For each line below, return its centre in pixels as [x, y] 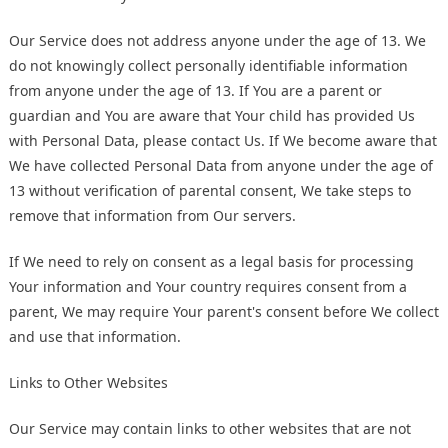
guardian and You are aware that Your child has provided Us [212, 116]
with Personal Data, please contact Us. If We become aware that [223, 141]
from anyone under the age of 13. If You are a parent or [195, 91]
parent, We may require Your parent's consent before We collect [224, 312]
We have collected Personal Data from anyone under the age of [221, 166]
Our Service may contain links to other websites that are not [210, 429]
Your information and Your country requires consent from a [208, 287]
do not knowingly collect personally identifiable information [208, 66]
